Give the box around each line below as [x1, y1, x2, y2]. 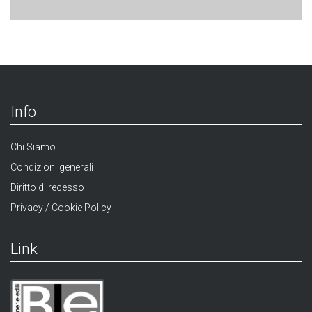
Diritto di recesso [10, 181, 84, 193]
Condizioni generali [10, 161, 93, 173]
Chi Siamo [10, 141, 56, 153]
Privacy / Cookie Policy [10, 201, 111, 213]
